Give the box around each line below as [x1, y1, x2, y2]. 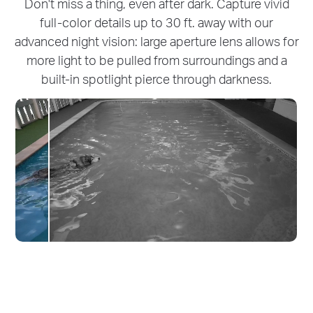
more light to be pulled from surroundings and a [26, 51, 287, 68]
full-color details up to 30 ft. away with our [40, 13, 273, 30]
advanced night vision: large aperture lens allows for [14, 32, 299, 49]
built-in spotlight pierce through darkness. [41, 70, 272, 87]
